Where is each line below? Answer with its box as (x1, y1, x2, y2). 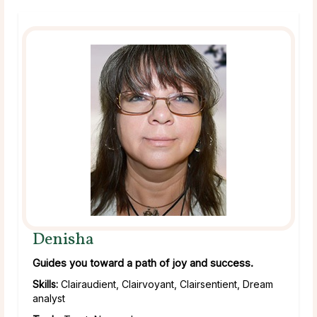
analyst (33, 292, 65, 304)
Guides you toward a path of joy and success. (33, 256, 253, 269)
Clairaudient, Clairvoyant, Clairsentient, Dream (58, 277, 273, 290)
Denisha (33, 227, 94, 252)
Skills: (33, 277, 58, 290)
